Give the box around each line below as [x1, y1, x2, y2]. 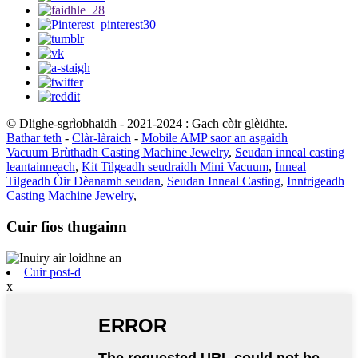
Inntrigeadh [287, 174, 344, 189]
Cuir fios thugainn [6, 217, 127, 235]
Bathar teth [6, 131, 62, 145]
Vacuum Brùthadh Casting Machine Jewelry [6, 145, 229, 160]
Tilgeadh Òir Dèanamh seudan [6, 174, 161, 189]
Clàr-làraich [72, 131, 131, 145]
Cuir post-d [24, 265, 81, 279]
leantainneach [6, 160, 75, 174]
